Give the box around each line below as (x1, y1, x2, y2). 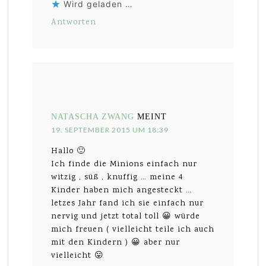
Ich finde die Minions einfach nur (51, 159, 198, 171)
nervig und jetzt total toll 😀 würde (51, 211, 201, 223)
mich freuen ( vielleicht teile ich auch (51, 224, 215, 236)
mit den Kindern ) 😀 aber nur (51, 237, 180, 249)
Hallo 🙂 (51, 145, 86, 158)
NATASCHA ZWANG (51, 112, 135, 122)
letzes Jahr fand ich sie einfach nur (51, 198, 204, 210)
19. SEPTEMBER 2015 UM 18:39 (51, 125, 169, 135)
